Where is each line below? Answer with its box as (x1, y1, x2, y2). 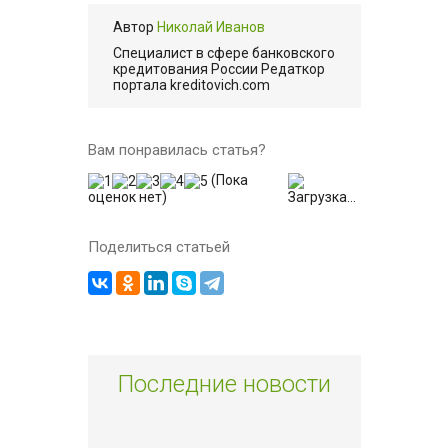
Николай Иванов (156, 19, 265, 35)
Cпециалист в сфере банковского (112, 45, 335, 61)
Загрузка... (288, 189, 357, 206)
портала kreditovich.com (112, 77, 270, 93)
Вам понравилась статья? (87, 141, 266, 159)
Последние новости (117, 370, 331, 399)
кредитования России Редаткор (112, 61, 325, 77)
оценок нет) (87, 189, 167, 206)
